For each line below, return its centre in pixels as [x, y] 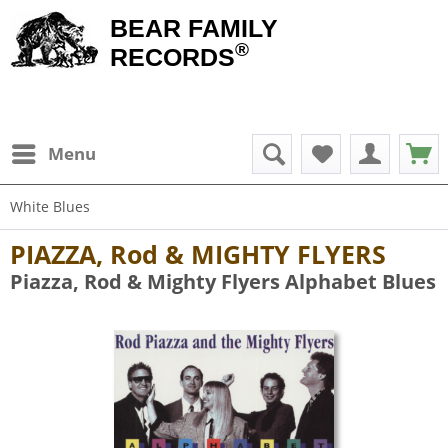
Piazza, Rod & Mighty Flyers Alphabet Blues [223, 281]
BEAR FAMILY [194, 28]
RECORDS [172, 57]
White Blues [50, 206]
